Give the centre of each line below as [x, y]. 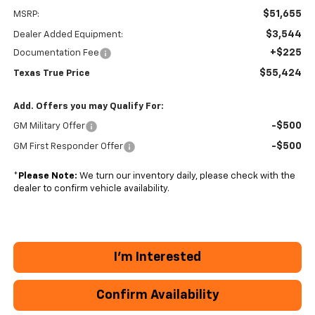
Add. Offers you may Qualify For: [88, 107]
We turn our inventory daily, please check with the [186, 176]
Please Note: [47, 176]
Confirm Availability [157, 296]
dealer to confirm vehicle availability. [91, 189]
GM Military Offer [49, 127]
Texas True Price [51, 74]
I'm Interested [157, 258]
